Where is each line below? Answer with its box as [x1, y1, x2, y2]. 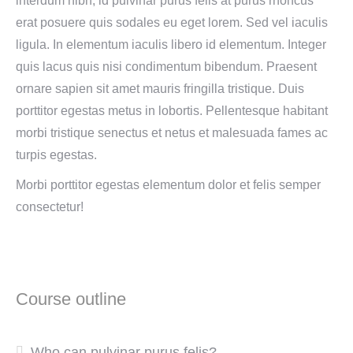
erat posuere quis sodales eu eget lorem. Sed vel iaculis [16, 15, 328, 29]
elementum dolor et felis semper [143, 177, 321, 191]
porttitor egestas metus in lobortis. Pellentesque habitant [16, 103, 328, 117]
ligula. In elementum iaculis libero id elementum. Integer [16, 37, 326, 51]
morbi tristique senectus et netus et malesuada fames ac [16, 125, 328, 139]
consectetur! [16, 199, 84, 214]
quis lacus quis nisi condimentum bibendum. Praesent [16, 59, 317, 73]
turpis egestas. [16, 147, 97, 162]
